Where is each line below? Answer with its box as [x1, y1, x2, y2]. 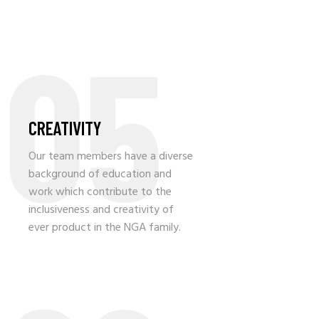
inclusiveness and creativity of [28, 201, 174, 220]
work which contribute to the [28, 183, 172, 202]
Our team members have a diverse [28, 147, 193, 167]
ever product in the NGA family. [28, 219, 181, 238]
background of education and [28, 165, 172, 184]
